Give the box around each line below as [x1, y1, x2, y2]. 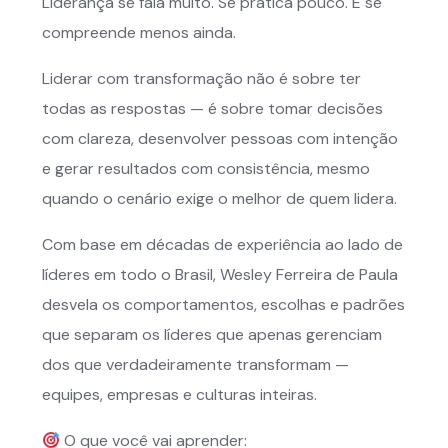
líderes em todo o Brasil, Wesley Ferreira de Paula [42, 264, 398, 285]
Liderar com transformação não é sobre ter [42, 68, 361, 89]
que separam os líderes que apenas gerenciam [42, 324, 382, 345]
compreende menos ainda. [42, 22, 236, 43]
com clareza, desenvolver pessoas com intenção [42, 128, 398, 149]
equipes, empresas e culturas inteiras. [42, 384, 317, 405]
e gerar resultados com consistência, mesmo [42, 158, 370, 179]
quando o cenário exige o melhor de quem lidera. [42, 188, 397, 209]
